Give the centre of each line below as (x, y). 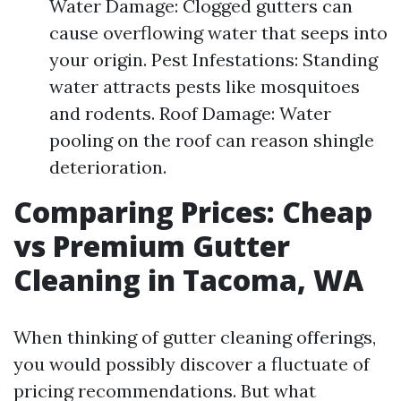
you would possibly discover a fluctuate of (192, 364)
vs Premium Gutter (152, 246)
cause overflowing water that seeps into (218, 33)
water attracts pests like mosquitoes (205, 86)
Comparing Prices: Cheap (193, 212)
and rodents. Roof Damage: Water (190, 113)
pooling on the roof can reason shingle (212, 140)
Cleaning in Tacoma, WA (188, 280)
